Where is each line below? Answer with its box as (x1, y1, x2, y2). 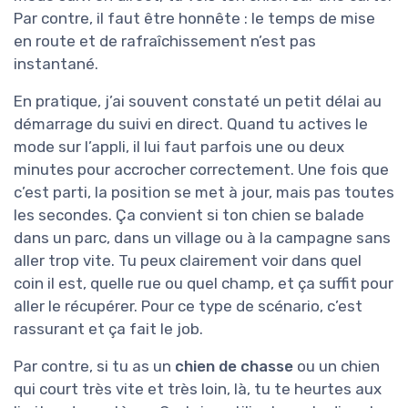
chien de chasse (175, 357, 293, 376)
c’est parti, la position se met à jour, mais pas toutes (14, 183, 394, 202)
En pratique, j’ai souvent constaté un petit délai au (14, 92, 382, 111)
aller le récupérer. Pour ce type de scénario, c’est (14, 297, 362, 316)
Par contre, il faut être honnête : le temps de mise (14, 9, 375, 28)
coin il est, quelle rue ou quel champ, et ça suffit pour (14, 274, 393, 293)
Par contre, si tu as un (14, 357, 175, 376)
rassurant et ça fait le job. (14, 320, 203, 339)
